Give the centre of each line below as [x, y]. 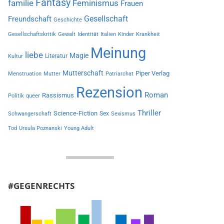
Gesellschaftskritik [32, 34]
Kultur [15, 56]
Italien [108, 34]
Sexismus [123, 114]
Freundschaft [29, 19]
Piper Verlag [152, 73]
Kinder [126, 34]
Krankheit [148, 34]
